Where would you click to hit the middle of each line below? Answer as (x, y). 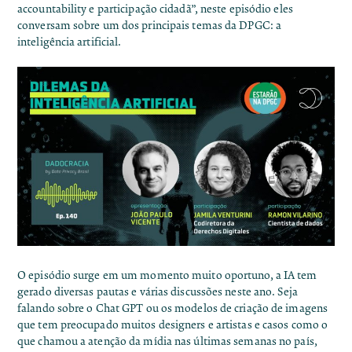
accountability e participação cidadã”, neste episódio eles (155, 9)
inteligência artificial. (70, 42)
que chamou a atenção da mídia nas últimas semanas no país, (169, 341)
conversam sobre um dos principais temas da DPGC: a (150, 26)
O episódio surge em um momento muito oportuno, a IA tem (167, 275)
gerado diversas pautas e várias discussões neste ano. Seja (158, 291)
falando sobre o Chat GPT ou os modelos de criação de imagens (173, 308)
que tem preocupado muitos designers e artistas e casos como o (173, 324)
